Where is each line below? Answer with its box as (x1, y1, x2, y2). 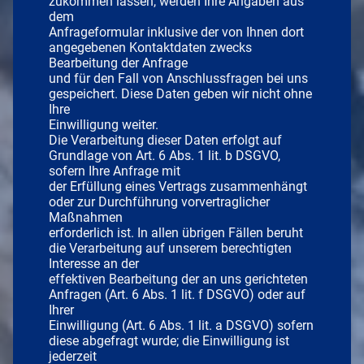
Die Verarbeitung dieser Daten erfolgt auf (49, 132, 282, 148)
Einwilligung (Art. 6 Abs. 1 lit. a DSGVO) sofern (49, 317, 314, 333)
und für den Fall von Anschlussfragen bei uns (49, 70, 308, 86)
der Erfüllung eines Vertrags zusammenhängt (49, 178, 307, 194)
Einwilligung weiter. (49, 116, 158, 132)
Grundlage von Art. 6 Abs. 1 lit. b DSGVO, (49, 147, 280, 163)
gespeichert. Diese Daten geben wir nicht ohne (49, 85, 312, 102)
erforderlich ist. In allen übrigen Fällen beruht (49, 224, 303, 240)
